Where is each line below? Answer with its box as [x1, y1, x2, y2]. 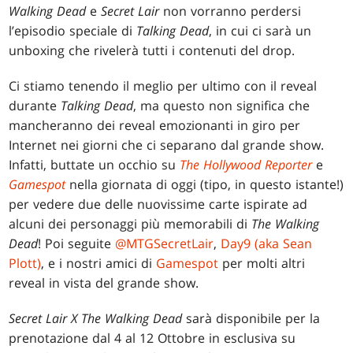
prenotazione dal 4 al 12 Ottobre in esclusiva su [9, 329, 296, 347]
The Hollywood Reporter [180, 155, 313, 173]
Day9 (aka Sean [221, 234, 313, 252]
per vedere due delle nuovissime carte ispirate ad [9, 195, 308, 213]
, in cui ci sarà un [209, 21, 312, 39]
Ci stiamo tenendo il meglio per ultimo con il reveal [9, 76, 318, 95]
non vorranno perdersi [159, 2, 302, 20]
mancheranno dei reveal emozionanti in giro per [9, 116, 301, 134]
